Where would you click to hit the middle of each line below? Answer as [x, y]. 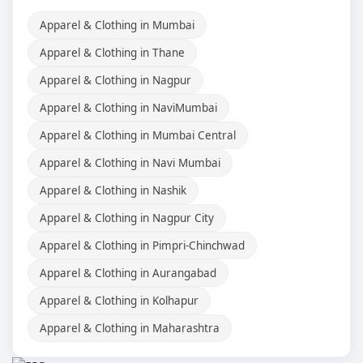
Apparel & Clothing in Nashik [113, 190]
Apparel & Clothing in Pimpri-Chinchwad [142, 245]
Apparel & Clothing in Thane [112, 52]
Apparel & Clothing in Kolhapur [119, 300]
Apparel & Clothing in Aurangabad [128, 273]
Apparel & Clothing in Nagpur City [127, 218]
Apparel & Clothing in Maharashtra [130, 328]
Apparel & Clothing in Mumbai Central [138, 135]
